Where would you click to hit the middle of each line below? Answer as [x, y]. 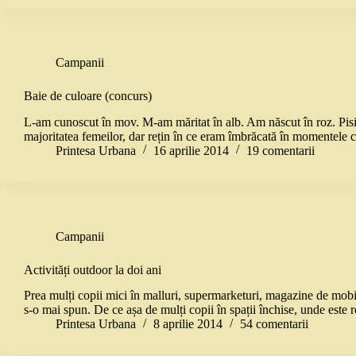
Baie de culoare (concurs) [88, 95]
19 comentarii [281, 150]
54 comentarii [274, 324]
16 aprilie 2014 [191, 150]
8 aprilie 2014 [188, 324]
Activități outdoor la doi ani [93, 269]
